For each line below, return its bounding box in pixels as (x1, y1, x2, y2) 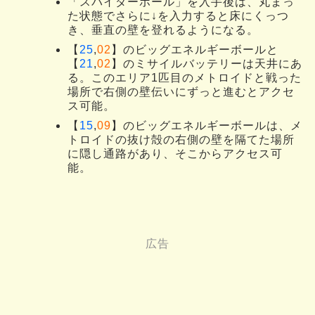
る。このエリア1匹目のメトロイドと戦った (67, 72, 302, 84)
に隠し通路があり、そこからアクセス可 (67, 148, 283, 160)
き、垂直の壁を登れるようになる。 (67, 24, 259, 37)
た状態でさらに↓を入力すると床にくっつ (67, 10, 289, 22)
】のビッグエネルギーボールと (111, 44, 278, 56)
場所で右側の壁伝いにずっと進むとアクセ (67, 86, 295, 98)
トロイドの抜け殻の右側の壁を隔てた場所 (67, 134, 295, 146)
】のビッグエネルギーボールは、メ (111, 120, 302, 132)
